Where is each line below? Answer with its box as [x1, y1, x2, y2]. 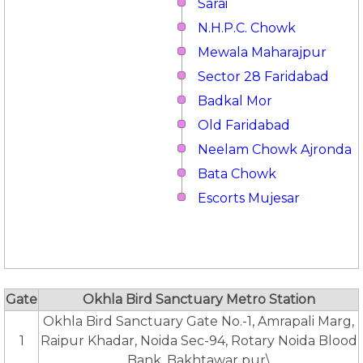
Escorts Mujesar [198, 190, 300, 206]
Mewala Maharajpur [198, 45, 327, 60]
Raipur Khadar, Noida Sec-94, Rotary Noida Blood [40, 333, 357, 348]
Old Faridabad [198, 117, 290, 133]
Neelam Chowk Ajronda [198, 142, 352, 157]
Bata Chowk [198, 166, 276, 181]
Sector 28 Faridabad [198, 69, 329, 84]
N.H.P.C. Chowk [198, 20, 296, 36]
